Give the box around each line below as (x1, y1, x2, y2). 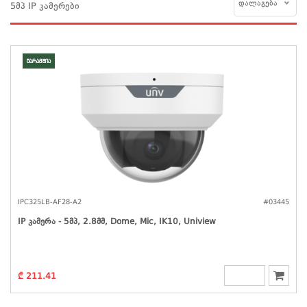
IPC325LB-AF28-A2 (18, 198, 82, 206)
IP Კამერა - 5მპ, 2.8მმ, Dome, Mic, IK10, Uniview (18, 217, 216, 226)
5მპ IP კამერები (10, 1, 79, 11)
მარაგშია (27, 57, 51, 64)
